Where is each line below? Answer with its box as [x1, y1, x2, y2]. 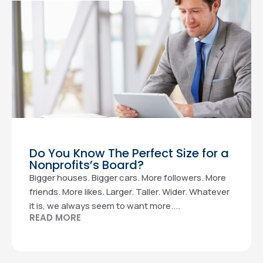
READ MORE [29, 211, 81, 224]
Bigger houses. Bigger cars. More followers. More [29, 171, 226, 184]
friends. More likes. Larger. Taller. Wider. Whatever [29, 186, 230, 198]
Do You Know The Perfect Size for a [29, 145, 229, 161]
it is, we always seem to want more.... [29, 200, 180, 212]
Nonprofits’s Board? [29, 157, 144, 173]
